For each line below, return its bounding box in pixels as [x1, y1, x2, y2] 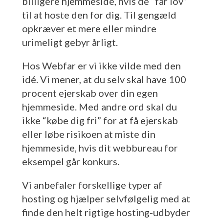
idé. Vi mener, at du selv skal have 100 [22, 73, 186, 85]
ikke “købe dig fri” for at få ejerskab [22, 114, 178, 126]
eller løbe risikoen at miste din [22, 128, 155, 140]
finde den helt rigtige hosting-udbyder [22, 206, 190, 218]
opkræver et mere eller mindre [22, 22, 156, 34]
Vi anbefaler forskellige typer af [22, 178, 162, 191]
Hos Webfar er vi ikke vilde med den [22, 59, 181, 71]
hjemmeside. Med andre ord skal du [22, 100, 177, 112]
